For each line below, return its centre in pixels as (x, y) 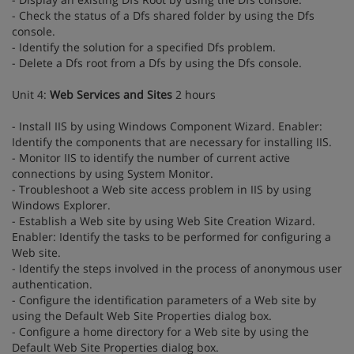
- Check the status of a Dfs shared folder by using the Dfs (163, 15)
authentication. (52, 284)
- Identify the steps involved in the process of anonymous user (177, 268)
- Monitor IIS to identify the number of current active (151, 158)
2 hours (194, 94)
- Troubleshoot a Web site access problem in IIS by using (162, 189)
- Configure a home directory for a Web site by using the (160, 331)
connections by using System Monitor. (113, 173)
